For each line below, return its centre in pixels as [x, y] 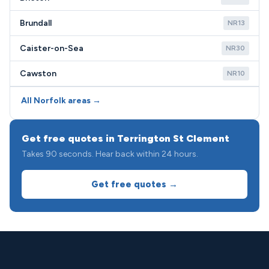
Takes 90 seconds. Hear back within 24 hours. [110, 154]
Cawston [38, 74]
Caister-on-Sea [52, 48]
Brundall [36, 23]
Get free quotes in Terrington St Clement [125, 138]
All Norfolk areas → [61, 101]
